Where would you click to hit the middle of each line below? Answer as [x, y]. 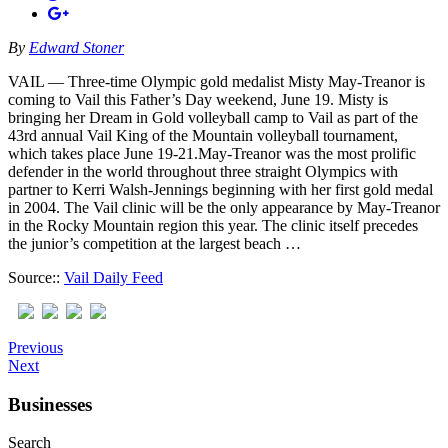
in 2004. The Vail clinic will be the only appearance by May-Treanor [224, 207]
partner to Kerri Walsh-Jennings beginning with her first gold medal [220, 189]
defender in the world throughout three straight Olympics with [203, 171]
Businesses [50, 404]
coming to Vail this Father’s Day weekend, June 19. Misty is [198, 99]
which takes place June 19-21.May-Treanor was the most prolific [212, 153]
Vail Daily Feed [113, 277]
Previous [35, 347]
